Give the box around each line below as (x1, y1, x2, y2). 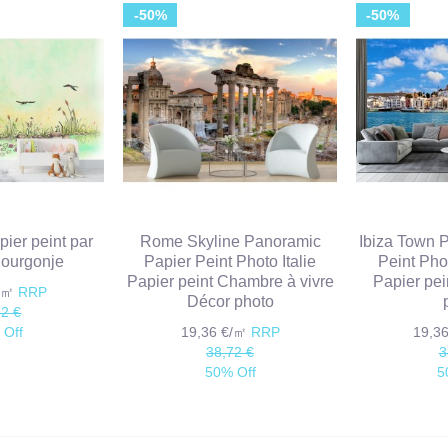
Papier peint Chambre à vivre (126, 273, 334, 291)
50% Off (204, 364, 256, 381)
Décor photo (186, 293, 274, 311)
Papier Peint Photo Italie (144, 253, 317, 271)
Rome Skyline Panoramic (139, 233, 321, 251)
